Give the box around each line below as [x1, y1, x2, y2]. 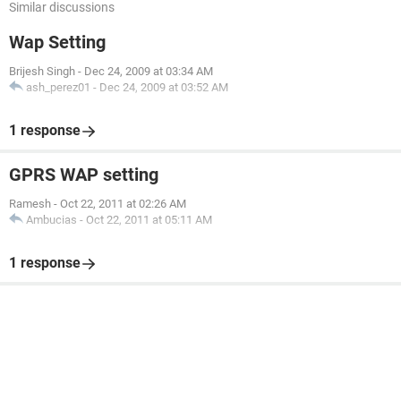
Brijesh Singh [9, 64, 75, 78]
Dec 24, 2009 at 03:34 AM [84, 64, 213, 78]
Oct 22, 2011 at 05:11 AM [86, 213, 212, 226]
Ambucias [26, 213, 77, 226]
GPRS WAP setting [9, 164, 158, 185]
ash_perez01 [26, 81, 90, 94]
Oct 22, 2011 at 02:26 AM [60, 197, 186, 210]
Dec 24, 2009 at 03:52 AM [99, 81, 228, 94]
